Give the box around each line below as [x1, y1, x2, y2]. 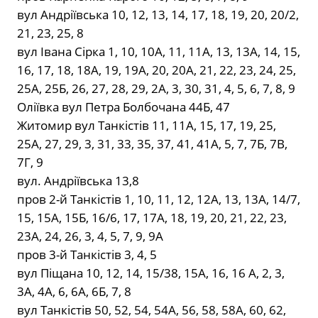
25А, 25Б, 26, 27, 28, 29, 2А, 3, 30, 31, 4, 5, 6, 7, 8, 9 [17, 80, 295, 97]
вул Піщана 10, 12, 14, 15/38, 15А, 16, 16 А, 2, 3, [17, 265, 285, 282]
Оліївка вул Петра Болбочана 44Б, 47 [17, 99, 230, 116]
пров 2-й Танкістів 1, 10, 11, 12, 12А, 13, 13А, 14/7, [17, 191, 300, 208]
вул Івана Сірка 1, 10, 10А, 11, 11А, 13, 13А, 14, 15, [17, 43, 300, 60]
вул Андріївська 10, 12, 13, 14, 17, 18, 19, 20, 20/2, [17, 6, 299, 23]
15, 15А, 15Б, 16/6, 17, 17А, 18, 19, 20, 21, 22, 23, [17, 209, 287, 226]
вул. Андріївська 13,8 [17, 172, 139, 190]
